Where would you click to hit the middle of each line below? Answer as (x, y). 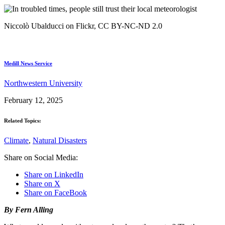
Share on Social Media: (41, 157)
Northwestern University (43, 83)
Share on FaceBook (55, 192)
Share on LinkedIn (54, 174)
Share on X (42, 183)
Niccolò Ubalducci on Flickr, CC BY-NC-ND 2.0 (83, 26)
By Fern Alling (29, 209)
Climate (16, 140)
